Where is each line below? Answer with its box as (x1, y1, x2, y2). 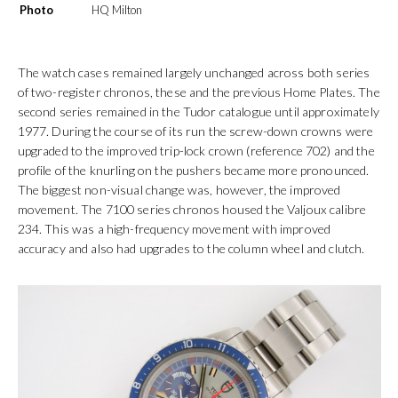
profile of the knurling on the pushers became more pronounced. (17, 163, 370, 179)
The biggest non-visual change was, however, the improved (17, 182, 341, 198)
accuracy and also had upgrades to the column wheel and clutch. (17, 241, 365, 257)
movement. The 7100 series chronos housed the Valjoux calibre (17, 202, 367, 218)
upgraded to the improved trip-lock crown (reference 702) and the (17, 143, 375, 159)
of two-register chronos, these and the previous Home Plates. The (17, 84, 380, 100)
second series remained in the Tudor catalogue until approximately (17, 104, 379, 120)
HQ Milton (91, 2, 142, 17)
